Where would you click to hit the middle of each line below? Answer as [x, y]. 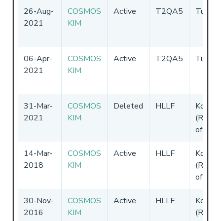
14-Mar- [38, 153]
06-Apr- [38, 58]
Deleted [128, 106]
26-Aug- [39, 11]
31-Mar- [38, 106]
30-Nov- [39, 201]
